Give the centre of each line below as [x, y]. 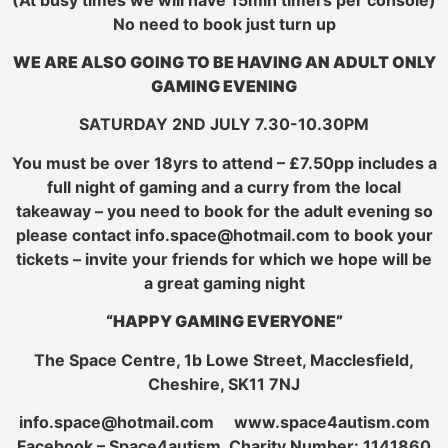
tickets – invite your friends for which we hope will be [224, 258]
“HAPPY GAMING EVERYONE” [224, 321]
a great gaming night [224, 282]
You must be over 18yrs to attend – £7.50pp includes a [224, 162]
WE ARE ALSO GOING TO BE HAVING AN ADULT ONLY [224, 62]
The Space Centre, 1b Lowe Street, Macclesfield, [224, 359]
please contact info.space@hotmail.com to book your [224, 234]
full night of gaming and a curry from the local [224, 186]
